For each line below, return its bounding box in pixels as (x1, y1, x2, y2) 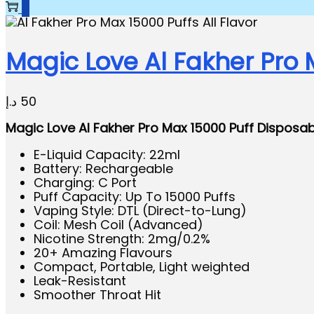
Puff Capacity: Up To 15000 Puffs (34, 187, 235, 205)
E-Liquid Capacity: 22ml (34, 145, 180, 163)
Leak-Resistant (34, 271, 126, 289)
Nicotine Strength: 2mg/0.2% (34, 229, 210, 247)
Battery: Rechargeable (34, 159, 173, 177)
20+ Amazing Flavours (34, 243, 172, 261)
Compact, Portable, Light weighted (34, 257, 250, 275)
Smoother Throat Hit (34, 285, 161, 303)
